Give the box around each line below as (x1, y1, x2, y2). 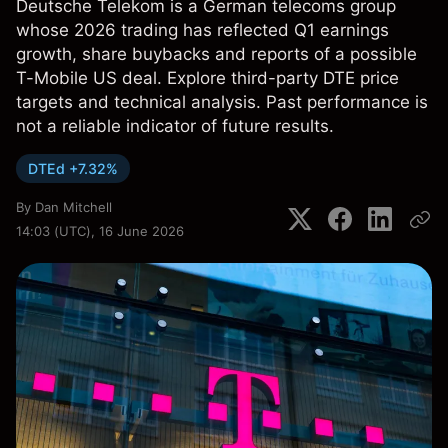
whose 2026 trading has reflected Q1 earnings (16, 20, 389, 40)
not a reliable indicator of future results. (16, 116, 334, 136)
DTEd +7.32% (28, 160, 118, 177)
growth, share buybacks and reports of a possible (16, 44, 417, 64)
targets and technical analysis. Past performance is (16, 92, 428, 112)
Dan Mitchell (35, 199, 112, 215)
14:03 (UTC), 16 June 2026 (16, 223, 184, 239)
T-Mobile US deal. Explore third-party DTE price (16, 68, 399, 88)
